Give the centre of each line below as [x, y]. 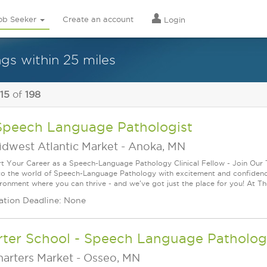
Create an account [98, 19]
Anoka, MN [157, 146]
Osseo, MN [112, 258]
